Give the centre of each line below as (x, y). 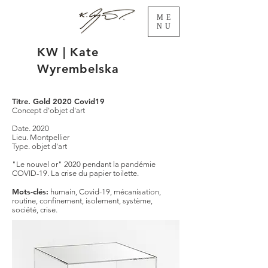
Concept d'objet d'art (48, 110)
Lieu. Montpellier (41, 137)
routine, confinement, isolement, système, (82, 201)
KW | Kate (68, 52)
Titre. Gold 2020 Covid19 (58, 101)
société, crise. (35, 210)
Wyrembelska (78, 69)
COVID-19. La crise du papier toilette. (75, 173)
